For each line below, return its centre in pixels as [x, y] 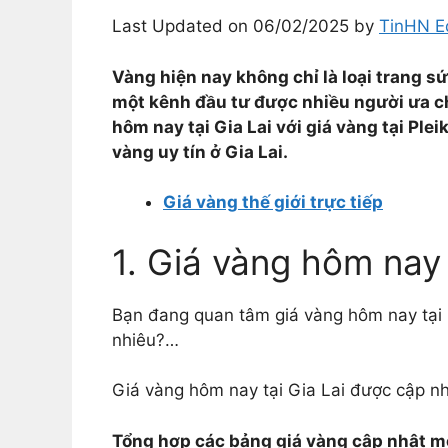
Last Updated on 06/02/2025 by [245, 26]
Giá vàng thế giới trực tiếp [273, 202]
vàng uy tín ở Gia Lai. [200, 151]
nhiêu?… [145, 339]
